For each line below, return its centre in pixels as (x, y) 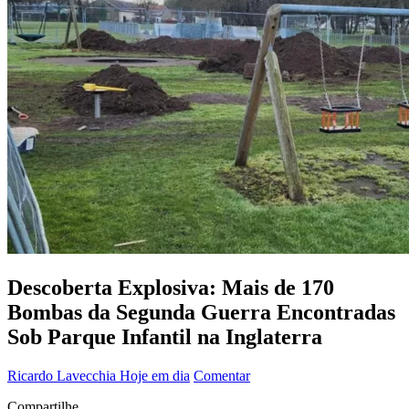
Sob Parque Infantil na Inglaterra (165, 336)
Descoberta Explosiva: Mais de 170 (171, 287)
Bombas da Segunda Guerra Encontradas (201, 312)
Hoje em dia (155, 375)
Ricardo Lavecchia (63, 375)
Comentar (222, 375)
